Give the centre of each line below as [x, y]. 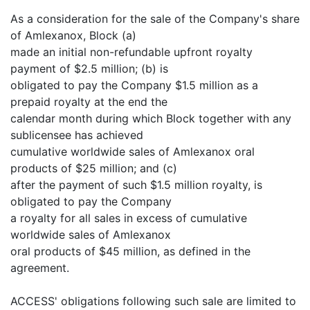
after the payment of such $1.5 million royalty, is [136, 185]
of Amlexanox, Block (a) [73, 35]
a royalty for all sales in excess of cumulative [129, 218]
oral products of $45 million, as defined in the [130, 251]
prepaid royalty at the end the [89, 102]
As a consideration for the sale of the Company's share [155, 19]
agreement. [40, 268]
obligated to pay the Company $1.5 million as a [134, 85]
